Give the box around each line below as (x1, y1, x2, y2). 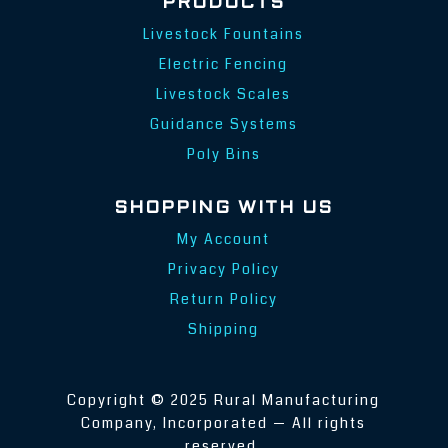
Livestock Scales (156, 84, 292, 105)
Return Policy (169, 288, 278, 309)
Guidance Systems (149, 114, 298, 135)
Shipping (188, 318, 260, 339)
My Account (177, 228, 271, 249)
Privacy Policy (167, 258, 280, 279)
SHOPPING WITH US (114, 199, 334, 217)
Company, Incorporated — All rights (81, 412, 367, 433)
